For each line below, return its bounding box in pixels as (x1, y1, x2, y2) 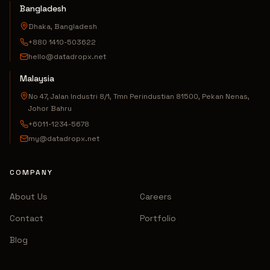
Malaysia (20, 73, 54, 84)
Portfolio (140, 213, 176, 224)
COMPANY (10, 168, 53, 177)
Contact (10, 213, 43, 224)
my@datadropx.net (28, 134, 99, 143)
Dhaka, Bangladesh (28, 22, 97, 31)
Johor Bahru (28, 104, 72, 113)
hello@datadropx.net (28, 52, 106, 61)
